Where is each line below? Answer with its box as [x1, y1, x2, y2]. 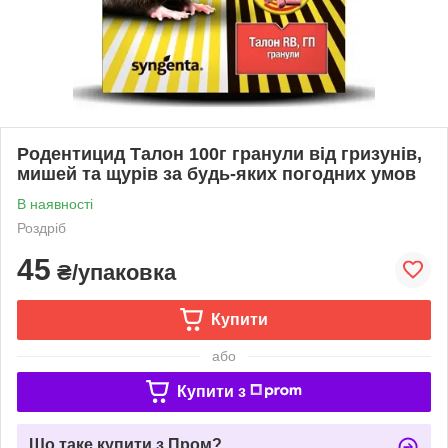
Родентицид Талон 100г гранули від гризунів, [17, 143, 422, 164]
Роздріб [17, 219, 66, 236]
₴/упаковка [51, 259, 176, 285]
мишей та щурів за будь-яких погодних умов [17, 163, 416, 184]
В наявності [17, 195, 93, 212]
